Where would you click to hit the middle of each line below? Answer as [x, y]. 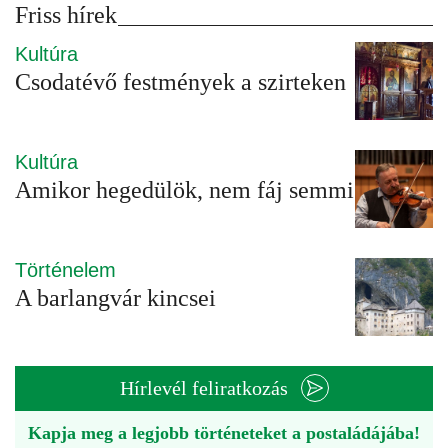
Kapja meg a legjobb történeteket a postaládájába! [224, 433]
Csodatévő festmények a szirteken [180, 82]
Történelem [65, 270]
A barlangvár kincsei [115, 298]
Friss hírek [66, 15]
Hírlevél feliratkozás [203, 388]
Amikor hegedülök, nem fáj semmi [184, 190]
